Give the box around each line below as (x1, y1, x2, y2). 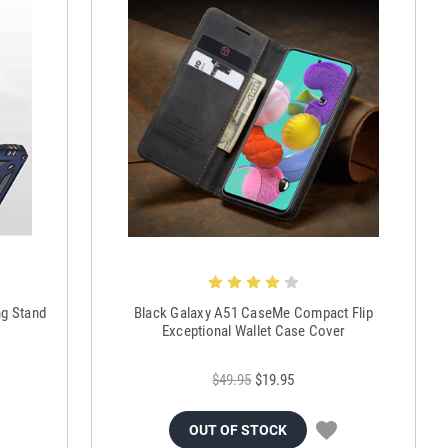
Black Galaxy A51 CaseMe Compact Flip (133, 304, 373, 323)
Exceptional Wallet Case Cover (161, 322, 346, 341)
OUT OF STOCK (189, 422, 288, 439)
